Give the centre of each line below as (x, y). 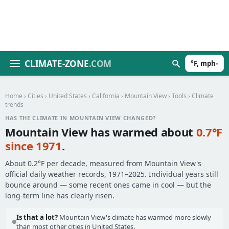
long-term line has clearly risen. (60, 196)
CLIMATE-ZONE (57, 63)
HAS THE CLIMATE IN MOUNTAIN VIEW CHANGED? (81, 118)
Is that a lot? (37, 217)
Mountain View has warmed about (101, 132)
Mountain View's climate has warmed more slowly (134, 217)
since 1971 (33, 146)
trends (14, 105)
